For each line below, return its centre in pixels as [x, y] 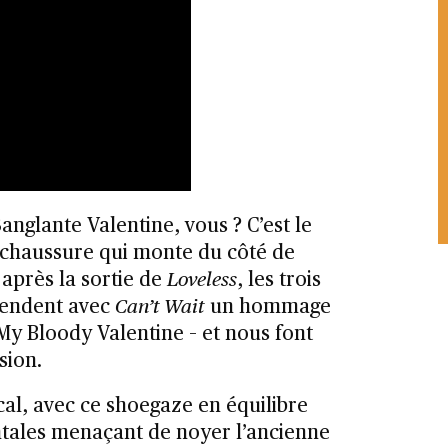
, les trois [278, 280]
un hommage [267, 307]
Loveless [201, 280]
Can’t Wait [159, 307]
